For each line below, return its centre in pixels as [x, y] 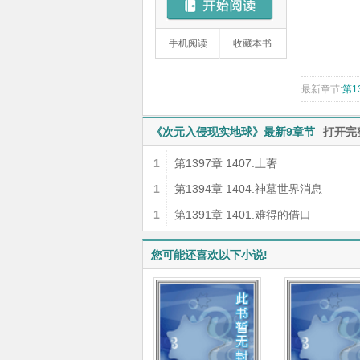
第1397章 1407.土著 [226, 163]
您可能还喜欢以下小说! [209, 255]
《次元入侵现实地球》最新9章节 [233, 132]
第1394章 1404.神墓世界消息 [248, 189]
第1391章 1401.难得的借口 [243, 215]
